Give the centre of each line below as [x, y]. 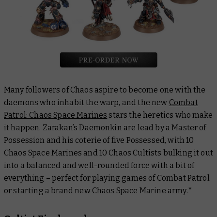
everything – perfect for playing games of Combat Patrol [107, 178]
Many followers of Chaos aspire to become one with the [105, 90]
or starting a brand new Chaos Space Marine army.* [98, 191]
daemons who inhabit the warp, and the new [86, 103]
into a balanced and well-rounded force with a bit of [99, 166]
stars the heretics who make [160, 115]
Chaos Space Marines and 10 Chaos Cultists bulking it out [108, 153]
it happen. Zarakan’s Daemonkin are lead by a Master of [105, 128]
